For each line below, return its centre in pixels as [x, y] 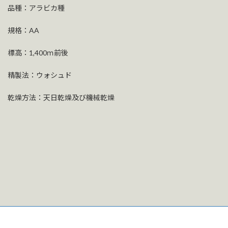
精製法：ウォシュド [40, 75]
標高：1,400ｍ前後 [38, 53]
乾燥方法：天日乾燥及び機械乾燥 [61, 97]
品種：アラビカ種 [36, 8]
